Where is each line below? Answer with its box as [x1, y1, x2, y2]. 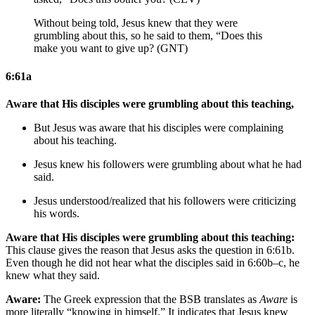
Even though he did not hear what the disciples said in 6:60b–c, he [6, 256, 300, 269]
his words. [34, 207, 79, 219]
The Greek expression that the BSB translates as [41, 292, 259, 305]
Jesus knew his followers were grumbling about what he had [34, 157, 302, 170]
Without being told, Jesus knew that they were [34, 17, 238, 30]
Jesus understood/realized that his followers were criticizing [34, 194, 296, 207]
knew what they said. [6, 269, 100, 281]
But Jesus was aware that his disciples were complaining [34, 121, 283, 134]
